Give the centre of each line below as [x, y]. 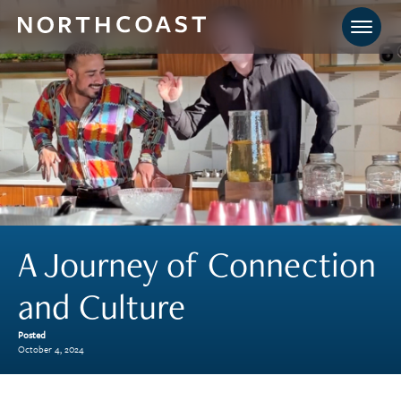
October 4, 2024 [51, 349]
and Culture [102, 306]
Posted [32, 335]
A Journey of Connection [197, 264]
